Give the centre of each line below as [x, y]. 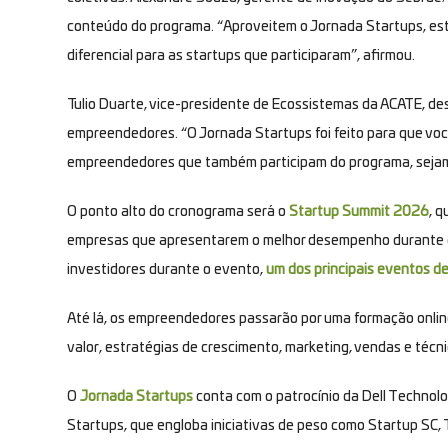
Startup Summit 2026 [359, 211]
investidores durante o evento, [166, 269]
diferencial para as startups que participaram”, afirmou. [241, 55]
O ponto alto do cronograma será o [178, 211]
